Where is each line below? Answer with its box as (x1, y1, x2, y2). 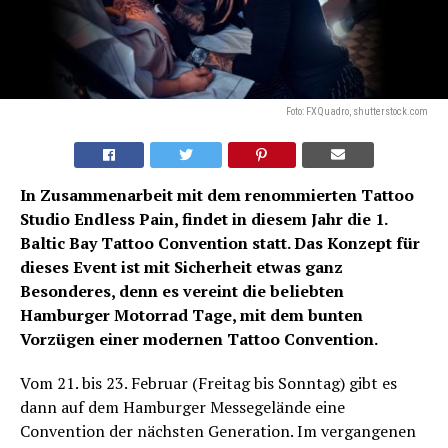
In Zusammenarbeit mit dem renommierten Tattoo (20, 184, 414, 207)
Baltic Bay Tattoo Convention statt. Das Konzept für (20, 232, 420, 255)
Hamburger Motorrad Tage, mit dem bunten (20, 304, 363, 327)
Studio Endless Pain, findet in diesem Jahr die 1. (20, 208, 387, 231)
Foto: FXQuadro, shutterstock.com (286, 105, 428, 119)
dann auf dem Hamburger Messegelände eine (20, 396, 345, 419)
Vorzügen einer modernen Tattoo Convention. (20, 328, 378, 351)
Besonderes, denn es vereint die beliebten (20, 280, 344, 303)
